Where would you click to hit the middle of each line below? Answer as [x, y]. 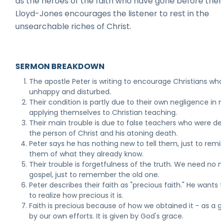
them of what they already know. [87, 154]
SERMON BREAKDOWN [60, 66]
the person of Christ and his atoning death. [104, 133]
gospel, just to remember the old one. [94, 175]
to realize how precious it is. [76, 195]
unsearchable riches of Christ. [74, 26]
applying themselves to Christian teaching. [103, 112]
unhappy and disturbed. [70, 92]
